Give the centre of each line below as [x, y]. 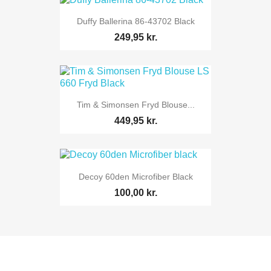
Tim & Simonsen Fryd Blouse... [135, 105]
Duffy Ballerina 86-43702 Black [135, 21]
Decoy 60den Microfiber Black [135, 176]
